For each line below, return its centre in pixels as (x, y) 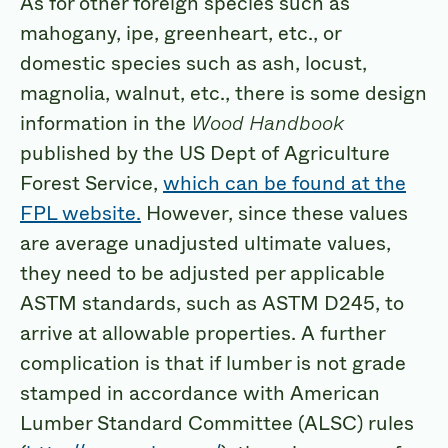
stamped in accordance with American (200, 393)
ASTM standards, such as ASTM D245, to (212, 303)
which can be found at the (284, 183)
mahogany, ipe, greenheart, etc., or (180, 33)
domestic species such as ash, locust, (193, 63)
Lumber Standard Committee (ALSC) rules (217, 423)
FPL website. (80, 213)
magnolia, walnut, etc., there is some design (223, 93)
